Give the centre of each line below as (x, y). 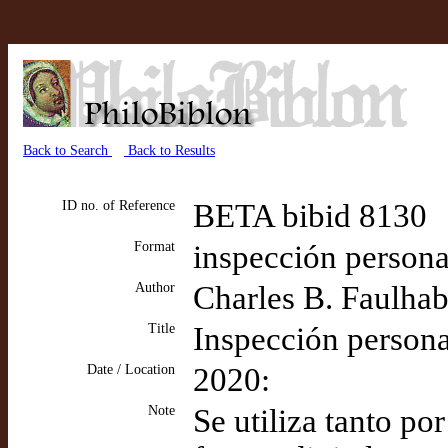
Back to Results (169, 150)
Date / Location (131, 369)
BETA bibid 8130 (310, 216)
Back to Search (67, 150)
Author (155, 287)
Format (154, 246)
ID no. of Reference (118, 205)
